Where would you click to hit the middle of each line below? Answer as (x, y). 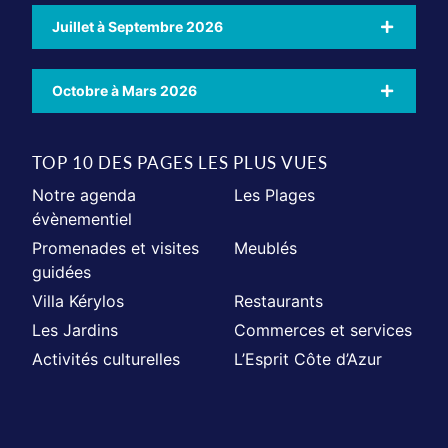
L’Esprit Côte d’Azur (308, 359)
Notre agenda (84, 195)
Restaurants (278, 301)
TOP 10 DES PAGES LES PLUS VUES (180, 163)
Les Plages (274, 195)
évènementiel (82, 219)
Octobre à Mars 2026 (125, 91)
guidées (62, 272)
